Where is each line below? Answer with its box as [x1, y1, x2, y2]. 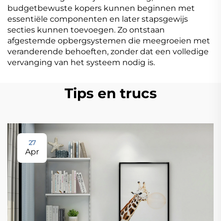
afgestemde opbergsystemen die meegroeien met [7, 36, 210, 46]
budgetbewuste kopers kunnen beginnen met [7, 3, 195, 13]
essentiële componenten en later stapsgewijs [7, 14, 188, 24]
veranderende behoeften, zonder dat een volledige [7, 47, 209, 57]
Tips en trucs [64, 85, 157, 102]
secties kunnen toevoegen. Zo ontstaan [7, 25, 165, 35]
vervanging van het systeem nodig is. [7, 58, 155, 68]
